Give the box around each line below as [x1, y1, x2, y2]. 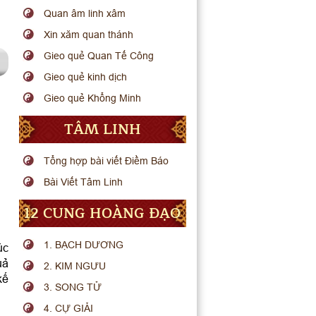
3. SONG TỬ [44, 281, 102, 293]
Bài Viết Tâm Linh [44, 176, 123, 188]
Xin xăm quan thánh [44, 29, 134, 40]
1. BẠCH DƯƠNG [44, 239, 124, 250]
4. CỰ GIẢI [44, 303, 94, 314]
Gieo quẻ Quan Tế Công [44, 50, 154, 61]
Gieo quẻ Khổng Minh [44, 92, 142, 104]
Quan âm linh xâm [44, 8, 126, 19]
